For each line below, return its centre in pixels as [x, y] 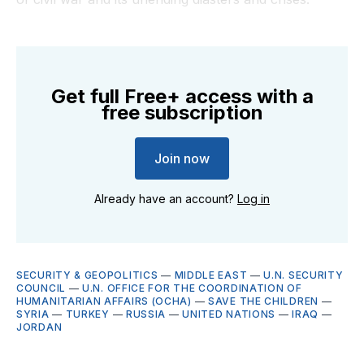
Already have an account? [166, 198]
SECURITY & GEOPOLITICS [87, 275]
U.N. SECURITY [303, 275]
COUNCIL [41, 288]
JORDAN [39, 327]
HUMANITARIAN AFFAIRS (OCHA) [104, 301]
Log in [253, 198]
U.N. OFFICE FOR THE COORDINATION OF [192, 288]
